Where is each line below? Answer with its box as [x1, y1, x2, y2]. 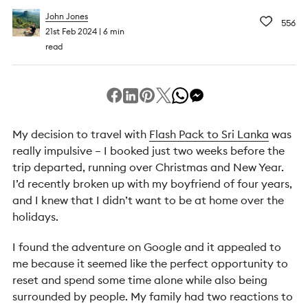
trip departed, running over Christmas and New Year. [12, 160, 284, 174]
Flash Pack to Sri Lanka [149, 127, 269, 141]
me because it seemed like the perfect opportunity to [12, 256, 288, 270]
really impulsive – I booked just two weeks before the [12, 144, 285, 157]
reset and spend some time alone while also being [12, 273, 267, 287]
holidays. [12, 210, 61, 223]
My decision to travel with [12, 127, 149, 141]
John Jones [45, 11, 88, 21]
